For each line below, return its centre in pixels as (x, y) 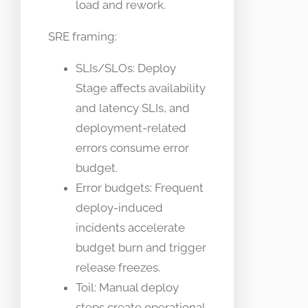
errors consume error (132, 148)
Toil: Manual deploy (127, 288)
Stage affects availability (141, 88)
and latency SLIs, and (133, 108)
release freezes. (118, 268)
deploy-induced (119, 208)
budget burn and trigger (141, 248)
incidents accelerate (130, 228)
